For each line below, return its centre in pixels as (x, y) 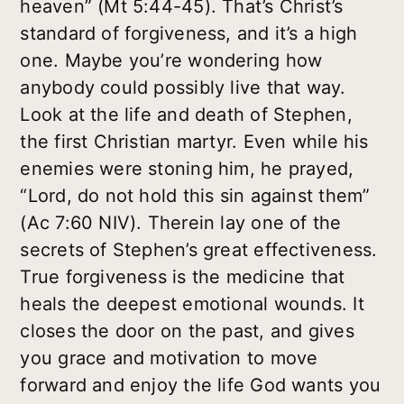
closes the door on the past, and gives (187, 331)
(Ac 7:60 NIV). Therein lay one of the (181, 223)
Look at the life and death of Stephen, (186, 115)
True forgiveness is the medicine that (183, 277)
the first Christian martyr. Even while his (194, 142)
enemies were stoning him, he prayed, (187, 169)
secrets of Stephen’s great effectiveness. (199, 250)
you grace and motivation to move (169, 358)
